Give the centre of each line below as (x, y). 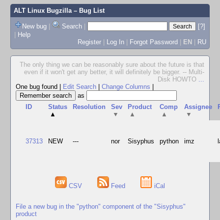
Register (89, 42)
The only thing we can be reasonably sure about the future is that (112, 65)
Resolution (89, 107)
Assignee (198, 107)
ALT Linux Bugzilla (42, 11)
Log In (115, 42)
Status (58, 107)
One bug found (38, 87)
